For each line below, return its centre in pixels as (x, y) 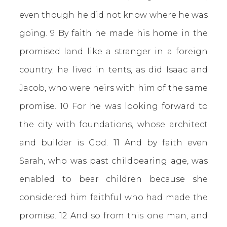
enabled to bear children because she (113, 179)
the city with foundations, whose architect (113, 124)
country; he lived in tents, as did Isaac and (113, 70)
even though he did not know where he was (113, 15)
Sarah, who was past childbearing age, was (113, 161)
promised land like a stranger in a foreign (113, 51)
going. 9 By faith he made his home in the (113, 33)
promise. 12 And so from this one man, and (113, 216)
